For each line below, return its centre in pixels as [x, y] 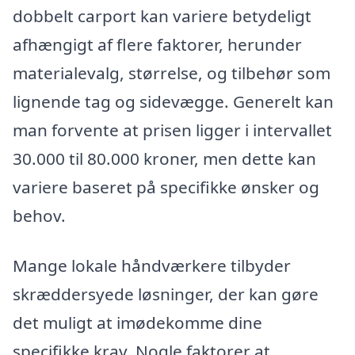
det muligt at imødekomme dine [137, 323]
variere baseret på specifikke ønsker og [166, 187]
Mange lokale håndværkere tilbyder [152, 266]
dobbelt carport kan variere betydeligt [162, 15]
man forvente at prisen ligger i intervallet [172, 130]
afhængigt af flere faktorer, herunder [157, 44]
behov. [39, 215]
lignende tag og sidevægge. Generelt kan [173, 101]
